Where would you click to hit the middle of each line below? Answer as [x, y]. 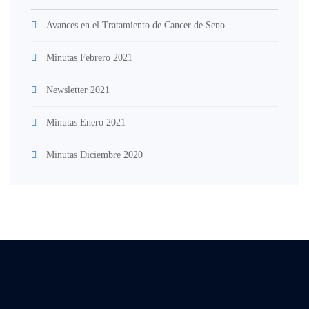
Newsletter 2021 [78, 90]
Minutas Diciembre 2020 [94, 155]
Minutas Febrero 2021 [89, 58]
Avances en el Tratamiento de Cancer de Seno [136, 25]
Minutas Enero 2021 [86, 122]
